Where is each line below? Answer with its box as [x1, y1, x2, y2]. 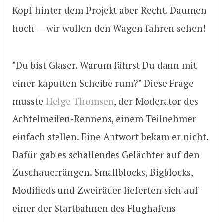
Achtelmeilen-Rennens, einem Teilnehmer [12, 112, 196, 125]
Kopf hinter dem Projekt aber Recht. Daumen [12, 4, 207, 17]
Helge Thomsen [46, 94, 114, 107]
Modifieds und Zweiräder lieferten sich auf [12, 183, 198, 196]
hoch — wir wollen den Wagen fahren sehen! [12, 22, 206, 35]
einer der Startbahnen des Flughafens [12, 201, 176, 214]
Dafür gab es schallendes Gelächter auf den [12, 148, 200, 161]
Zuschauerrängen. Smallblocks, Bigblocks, [12, 166, 193, 178]
